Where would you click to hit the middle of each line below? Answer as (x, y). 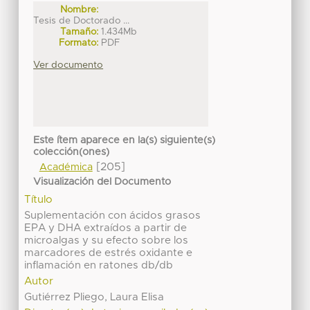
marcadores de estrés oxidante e (109, 253)
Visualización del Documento (102, 182)
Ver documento (69, 65)
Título (39, 199)
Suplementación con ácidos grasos (113, 215)
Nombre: (80, 10)
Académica (66, 167)
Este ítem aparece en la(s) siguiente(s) (125, 140)
